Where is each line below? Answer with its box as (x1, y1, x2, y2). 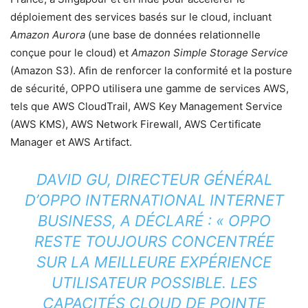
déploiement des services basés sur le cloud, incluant (10, 10, 272, 23)
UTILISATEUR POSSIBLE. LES (51, 274, 257, 291)
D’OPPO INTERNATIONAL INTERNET (24, 191, 284, 209)
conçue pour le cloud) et (10, 46, 131, 59)
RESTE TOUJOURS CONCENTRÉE (34, 232, 274, 250)
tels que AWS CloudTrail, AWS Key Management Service (10, 100, 283, 113)
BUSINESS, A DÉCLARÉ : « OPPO (37, 212, 271, 230)
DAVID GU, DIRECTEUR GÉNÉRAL (36, 170, 272, 188)
